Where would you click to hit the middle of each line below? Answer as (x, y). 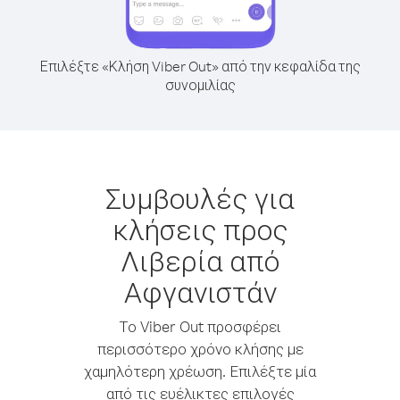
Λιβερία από (200, 260)
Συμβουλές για (200, 198)
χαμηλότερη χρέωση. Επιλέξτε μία (200, 371)
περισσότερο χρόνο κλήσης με (200, 349)
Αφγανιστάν (200, 292)
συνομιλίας (200, 85)
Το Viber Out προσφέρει (200, 326)
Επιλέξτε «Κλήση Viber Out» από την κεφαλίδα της (200, 66)
